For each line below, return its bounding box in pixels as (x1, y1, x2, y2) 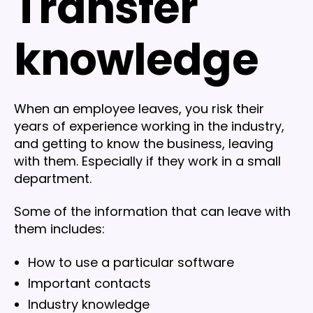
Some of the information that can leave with (14, 203, 291, 221)
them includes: (14, 220, 105, 238)
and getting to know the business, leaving (14, 134, 273, 152)
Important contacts (28, 274, 151, 292)
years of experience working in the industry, (14, 117, 284, 135)
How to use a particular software (28, 253, 234, 271)
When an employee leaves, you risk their (14, 99, 264, 117)
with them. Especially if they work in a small (14, 152, 281, 170)
